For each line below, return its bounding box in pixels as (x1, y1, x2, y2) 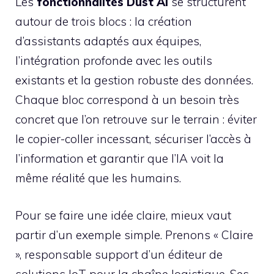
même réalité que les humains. (15, 171, 181, 186)
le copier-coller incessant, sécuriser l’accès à (15, 131, 251, 147)
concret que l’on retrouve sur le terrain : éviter (15, 112, 257, 127)
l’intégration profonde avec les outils (15, 53, 212, 68)
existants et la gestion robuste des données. (15, 73, 253, 88)
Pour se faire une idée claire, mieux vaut (15, 207, 231, 223)
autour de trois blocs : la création (15, 14, 192, 29)
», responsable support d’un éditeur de (15, 246, 223, 262)
